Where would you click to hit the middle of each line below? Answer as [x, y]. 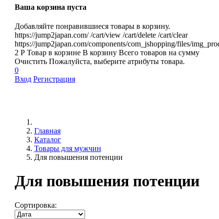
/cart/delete [139, 35]
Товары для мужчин [67, 148]
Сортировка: [35, 205]
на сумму [184, 52]
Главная [47, 131]
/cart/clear [173, 35]
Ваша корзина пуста [50, 7]
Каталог [47, 139]
